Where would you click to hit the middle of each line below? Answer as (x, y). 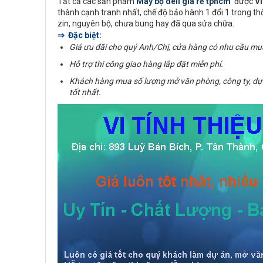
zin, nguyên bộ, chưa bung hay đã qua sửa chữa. (146, 23)
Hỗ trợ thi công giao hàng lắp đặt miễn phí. (146, 64)
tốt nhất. (85, 92)
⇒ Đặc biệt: (80, 35)
